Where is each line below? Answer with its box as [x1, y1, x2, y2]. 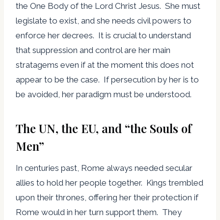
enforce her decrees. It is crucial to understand [16, 30, 191, 40]
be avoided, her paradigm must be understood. [16, 89, 192, 99]
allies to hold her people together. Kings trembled [16, 177, 203, 188]
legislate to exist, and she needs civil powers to [16, 15, 192, 26]
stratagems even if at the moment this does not [16, 59, 194, 70]
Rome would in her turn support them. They [16, 207, 182, 217]
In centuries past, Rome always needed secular [16, 163, 192, 173]
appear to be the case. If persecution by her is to [16, 74, 199, 84]
